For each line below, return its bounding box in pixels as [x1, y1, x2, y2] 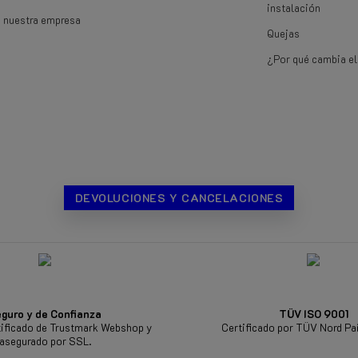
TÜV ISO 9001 [278, 306, 348, 320]
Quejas [267, 26, 300, 40]
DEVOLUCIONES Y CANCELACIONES [74, 189, 284, 205]
